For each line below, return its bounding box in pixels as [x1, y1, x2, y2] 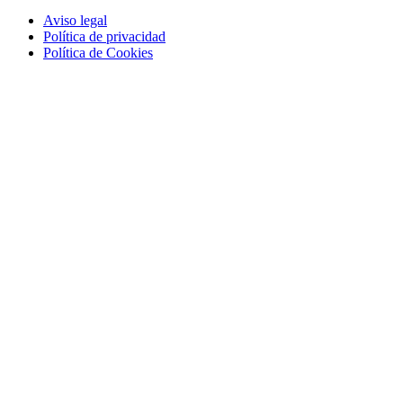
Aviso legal [43, 12, 107, 28]
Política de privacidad [43, 28, 166, 44]
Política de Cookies [43, 44, 153, 60]
